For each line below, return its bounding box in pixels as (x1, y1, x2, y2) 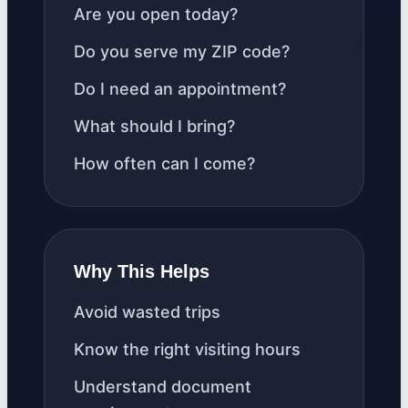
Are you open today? (74, 5, 238, 24)
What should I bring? (74, 117, 235, 136)
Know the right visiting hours (74, 340, 301, 359)
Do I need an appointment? (74, 79, 286, 98)
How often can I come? (74, 154, 255, 173)
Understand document (74, 377, 251, 396)
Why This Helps (74, 261, 209, 281)
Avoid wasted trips (74, 302, 220, 321)
